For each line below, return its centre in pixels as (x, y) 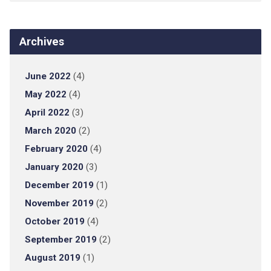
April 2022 (47, 113)
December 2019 (59, 185)
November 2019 (59, 203)
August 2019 (52, 258)
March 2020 (50, 131)
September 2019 (60, 240)
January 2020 (54, 167)
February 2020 (56, 149)
